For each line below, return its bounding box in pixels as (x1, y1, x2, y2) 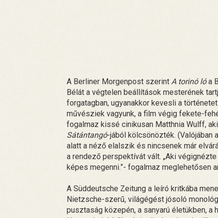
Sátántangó (67, 130, 107, 140)
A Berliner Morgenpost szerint (67, 76, 171, 86)
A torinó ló (171, 76, 206, 86)
